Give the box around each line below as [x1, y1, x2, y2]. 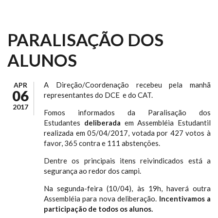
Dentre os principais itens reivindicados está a [44, 156, 211, 165]
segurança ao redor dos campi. [44, 166, 141, 175]
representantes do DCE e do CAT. [44, 91, 153, 99]
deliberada [84, 118, 125, 127]
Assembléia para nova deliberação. [44, 194, 159, 203]
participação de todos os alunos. [44, 204, 153, 213]
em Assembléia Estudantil [124, 118, 211, 127]
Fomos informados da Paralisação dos [44, 108, 211, 117]
